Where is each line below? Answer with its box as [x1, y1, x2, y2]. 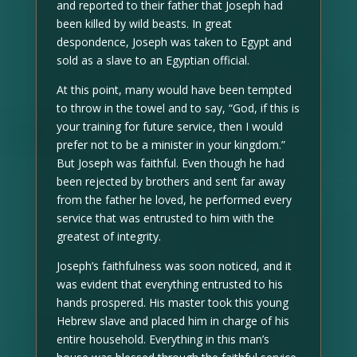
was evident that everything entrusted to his [56, 276, 283, 292]
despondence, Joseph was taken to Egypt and [56, 33, 292, 49]
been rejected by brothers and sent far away [56, 173, 285, 189]
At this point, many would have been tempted [56, 81, 292, 97]
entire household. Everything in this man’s [56, 331, 269, 347]
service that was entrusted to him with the [56, 210, 274, 226]
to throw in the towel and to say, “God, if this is [56, 100, 300, 116]
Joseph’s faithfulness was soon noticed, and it [56, 257, 292, 273]
